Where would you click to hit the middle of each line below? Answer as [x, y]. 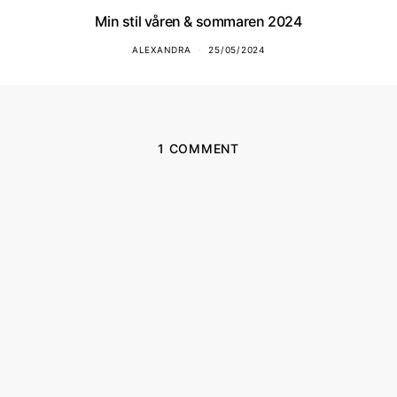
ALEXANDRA [161, 49]
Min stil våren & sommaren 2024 [198, 21]
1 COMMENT [198, 148]
